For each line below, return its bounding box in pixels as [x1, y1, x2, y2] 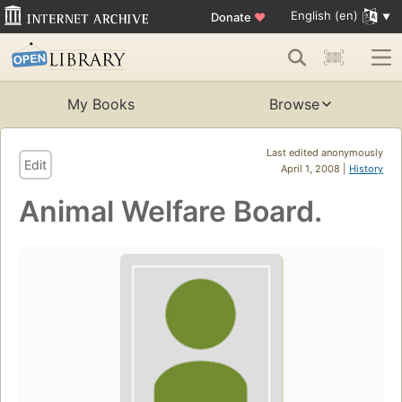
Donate [210, 9, 254, 24]
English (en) [290, 8, 358, 23]
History [349, 162, 383, 176]
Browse [269, 95, 319, 114]
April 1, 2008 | [281, 162, 349, 176]
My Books [66, 95, 135, 114]
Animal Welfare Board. [19, 194, 322, 230]
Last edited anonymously [267, 146, 383, 160]
